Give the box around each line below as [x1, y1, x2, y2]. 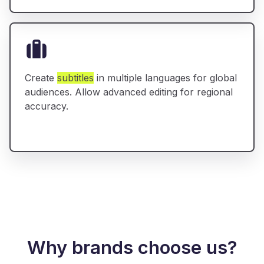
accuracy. [25, 100, 68, 113]
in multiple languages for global [94, 72, 237, 84]
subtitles [57, 72, 94, 84]
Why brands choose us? [27, 236, 237, 259]
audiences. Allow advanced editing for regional [25, 86, 233, 98]
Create [25, 72, 57, 84]
